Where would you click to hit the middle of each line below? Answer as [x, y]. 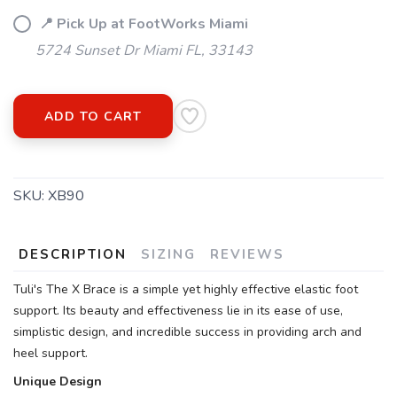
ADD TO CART [93, 117]
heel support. [51, 354]
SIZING [168, 255]
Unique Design [58, 382]
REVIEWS [247, 255]
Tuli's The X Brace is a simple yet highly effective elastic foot [186, 290]
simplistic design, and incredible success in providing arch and [187, 332]
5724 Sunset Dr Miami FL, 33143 [144, 51]
